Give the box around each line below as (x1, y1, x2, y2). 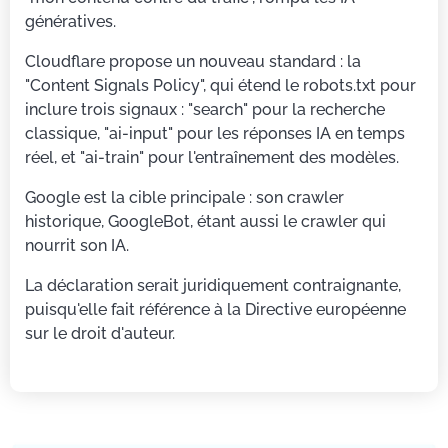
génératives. (25, 12, 116, 32)
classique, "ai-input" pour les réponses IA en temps (25, 124, 405, 144)
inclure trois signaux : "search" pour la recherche (25, 100, 385, 120)
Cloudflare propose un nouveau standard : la (25, 52, 361, 72)
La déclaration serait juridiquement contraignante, (25, 276, 401, 296)
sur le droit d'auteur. (25, 324, 175, 344)
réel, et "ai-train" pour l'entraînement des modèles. (25, 148, 399, 168)
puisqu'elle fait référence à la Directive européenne (25, 300, 406, 320)
